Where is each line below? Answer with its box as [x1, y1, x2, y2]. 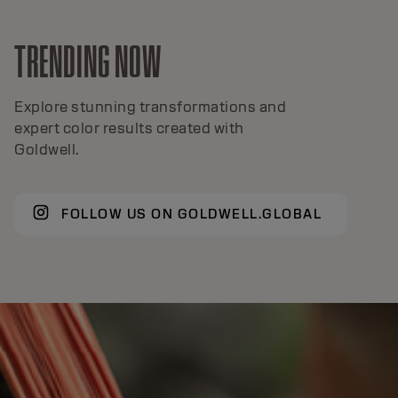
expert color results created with [14, 118, 244, 138]
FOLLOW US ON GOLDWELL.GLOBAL [61, 205, 322, 222]
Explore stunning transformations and [14, 97, 286, 116]
